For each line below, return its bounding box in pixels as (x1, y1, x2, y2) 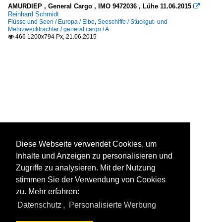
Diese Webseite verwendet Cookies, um (16, 140, 157, 149)
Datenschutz (17, 201, 62, 210)
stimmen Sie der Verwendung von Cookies (16, 175, 166, 184)
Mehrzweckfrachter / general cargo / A (8, 26, 109, 33)
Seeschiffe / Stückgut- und (98, 18, 167, 26)
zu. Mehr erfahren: (16, 187, 79, 196)
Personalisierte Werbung (68, 201, 156, 210)
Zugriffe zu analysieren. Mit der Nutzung (16, 164, 156, 172)
